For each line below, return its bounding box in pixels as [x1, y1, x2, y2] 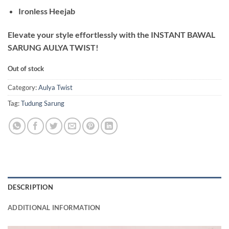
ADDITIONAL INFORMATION [8, 203, 101, 212]
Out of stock [8, 64, 44, 73]
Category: [8, 83, 38, 91]
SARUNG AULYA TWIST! [8, 42, 99, 53]
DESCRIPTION [8, 182, 53, 191]
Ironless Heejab [18, 6, 75, 16]
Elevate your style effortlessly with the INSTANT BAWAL [8, 30, 215, 40]
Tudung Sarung [21, 99, 64, 107]
